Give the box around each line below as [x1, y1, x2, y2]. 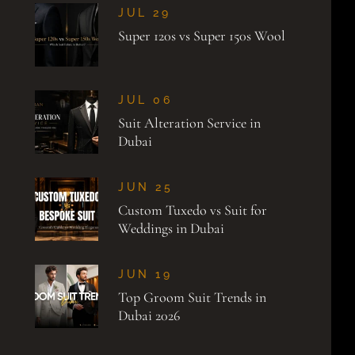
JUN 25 [118, 181, 173, 193]
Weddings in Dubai [118, 219, 224, 237]
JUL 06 [118, 94, 172, 106]
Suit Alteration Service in [118, 114, 261, 132]
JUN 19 [118, 268, 172, 281]
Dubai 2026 [118, 307, 180, 324]
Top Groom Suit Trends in [118, 288, 266, 306]
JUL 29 [118, 6, 170, 19]
